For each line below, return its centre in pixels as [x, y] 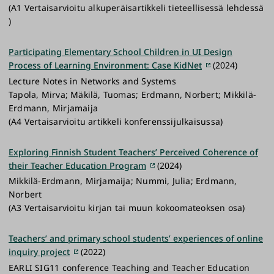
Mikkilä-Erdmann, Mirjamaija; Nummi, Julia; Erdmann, [123, 181]
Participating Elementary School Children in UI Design [120, 52]
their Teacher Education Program [77, 165]
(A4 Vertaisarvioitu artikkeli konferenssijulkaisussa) [116, 121]
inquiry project [39, 252]
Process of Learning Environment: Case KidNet [105, 65]
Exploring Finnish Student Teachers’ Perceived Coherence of [133, 152]
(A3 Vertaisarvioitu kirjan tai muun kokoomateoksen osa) [127, 208]
